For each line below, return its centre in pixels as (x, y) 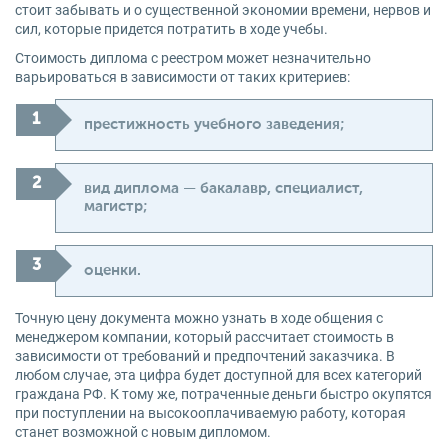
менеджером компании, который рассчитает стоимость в (204, 337)
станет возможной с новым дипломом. (143, 432)
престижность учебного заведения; (214, 124)
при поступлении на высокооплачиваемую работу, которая (210, 413)
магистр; (115, 206)
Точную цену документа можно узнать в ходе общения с (199, 318)
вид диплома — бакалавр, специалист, (223, 188)
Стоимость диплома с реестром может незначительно (193, 58)
